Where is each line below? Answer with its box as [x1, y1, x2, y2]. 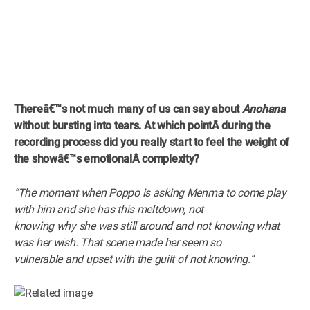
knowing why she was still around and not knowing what [14, 219, 280, 232]
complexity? [142, 152, 200, 165]
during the [221, 118, 271, 132]
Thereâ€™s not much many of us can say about [14, 102, 242, 116]
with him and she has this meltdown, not [14, 202, 204, 216]
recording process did [14, 135, 120, 149]
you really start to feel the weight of [120, 135, 290, 149]
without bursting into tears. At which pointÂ [14, 118, 222, 132]
